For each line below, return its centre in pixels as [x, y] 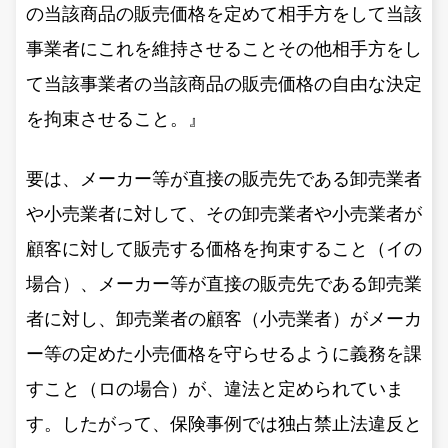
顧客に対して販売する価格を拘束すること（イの [224, 248]
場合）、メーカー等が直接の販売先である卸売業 [224, 283]
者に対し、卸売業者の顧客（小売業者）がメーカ [224, 318]
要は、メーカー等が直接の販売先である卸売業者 [224, 178]
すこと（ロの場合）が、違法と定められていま [215, 388]
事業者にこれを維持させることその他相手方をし [224, 48]
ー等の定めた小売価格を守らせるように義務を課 [224, 353]
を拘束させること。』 [116, 118]
